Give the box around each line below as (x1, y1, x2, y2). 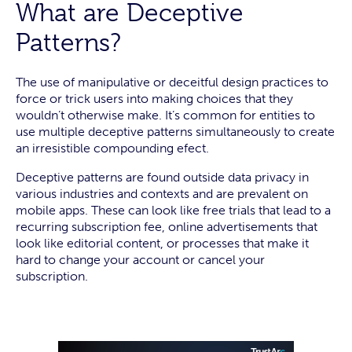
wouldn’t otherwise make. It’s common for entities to (16, 108, 315, 123)
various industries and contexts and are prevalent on (16, 186, 308, 201)
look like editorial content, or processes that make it (16, 236, 309, 251)
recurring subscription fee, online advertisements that (16, 219, 317, 234)
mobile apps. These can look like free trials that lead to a (16, 203, 331, 218)
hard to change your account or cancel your (16, 252, 265, 267)
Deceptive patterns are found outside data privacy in (16, 170, 309, 185)
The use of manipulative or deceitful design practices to (16, 75, 328, 90)
